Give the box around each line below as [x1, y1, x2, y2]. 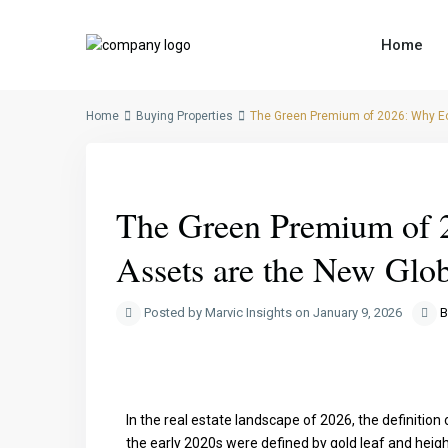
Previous [144, 174, 200, 191]
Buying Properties [136, 109, 233, 123]
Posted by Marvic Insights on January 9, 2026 [141, 305, 402, 320]
